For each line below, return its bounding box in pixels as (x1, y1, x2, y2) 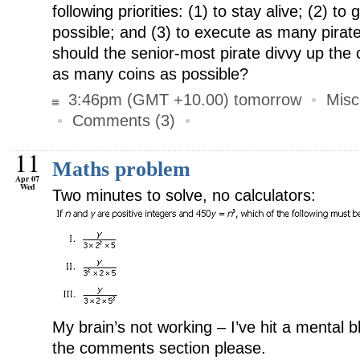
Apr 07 (15, 173, 40, 184)
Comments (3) (72, 112, 175, 129)
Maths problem (52, 157, 190, 181)
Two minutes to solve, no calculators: (52, 186, 316, 204)
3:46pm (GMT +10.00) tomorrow (59, 91, 306, 108)
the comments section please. (52, 339, 266, 357)
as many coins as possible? (52, 65, 248, 83)
